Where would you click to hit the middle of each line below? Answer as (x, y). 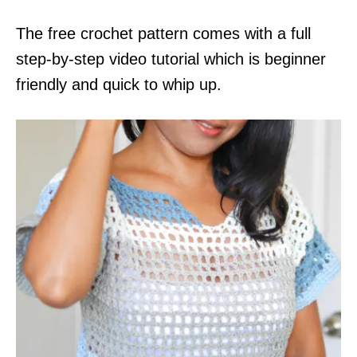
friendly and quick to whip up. (119, 85)
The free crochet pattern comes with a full (163, 34)
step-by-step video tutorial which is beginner (171, 59)
